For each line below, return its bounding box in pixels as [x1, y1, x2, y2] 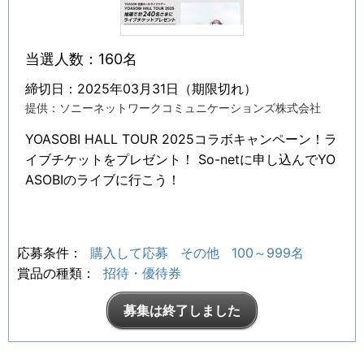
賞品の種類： [17, 265, 99, 282]
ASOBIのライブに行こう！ [25, 171, 180, 188]
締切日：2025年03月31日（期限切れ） [25, 80, 257, 97]
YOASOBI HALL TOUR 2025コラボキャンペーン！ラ [25, 131, 337, 148]
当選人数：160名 [25, 50, 137, 68]
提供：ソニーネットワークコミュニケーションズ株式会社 [25, 101, 321, 115]
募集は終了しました [123, 302, 240, 319]
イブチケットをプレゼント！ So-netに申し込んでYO [25, 151, 336, 168]
